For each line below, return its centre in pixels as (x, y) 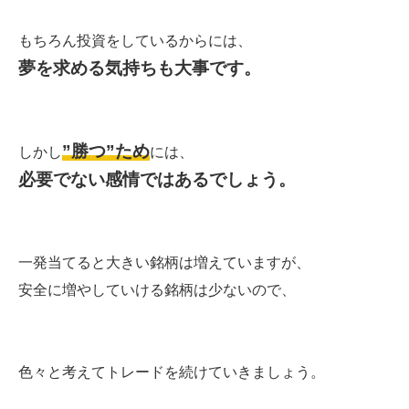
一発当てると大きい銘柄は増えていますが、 (164, 262)
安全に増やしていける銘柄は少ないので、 (157, 289)
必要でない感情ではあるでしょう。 (157, 179)
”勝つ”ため (106, 151)
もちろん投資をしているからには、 (135, 40)
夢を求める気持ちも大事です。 (140, 68)
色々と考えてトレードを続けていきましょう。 (172, 372)
